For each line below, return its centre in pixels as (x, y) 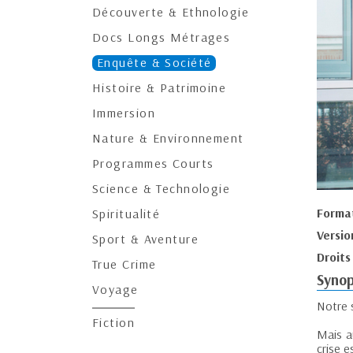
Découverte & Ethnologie (171, 12)
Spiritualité (126, 214)
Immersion (124, 113)
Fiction (114, 322)
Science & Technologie (162, 188)
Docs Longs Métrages (162, 37)
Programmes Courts (153, 163)
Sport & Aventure (146, 239)
